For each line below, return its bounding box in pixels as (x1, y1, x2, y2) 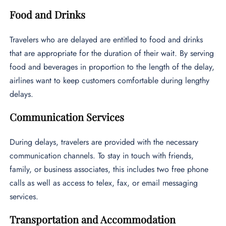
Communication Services (10, 110, 125, 124)
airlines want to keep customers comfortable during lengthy (10, 75, 210, 87)
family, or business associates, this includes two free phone (10, 163, 209, 176)
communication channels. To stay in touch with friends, (10, 150, 194, 162)
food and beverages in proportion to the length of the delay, (10, 61, 215, 73)
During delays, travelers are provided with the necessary (10, 136, 199, 148)
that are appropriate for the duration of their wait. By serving (10, 47, 214, 60)
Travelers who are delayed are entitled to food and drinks (10, 34, 203, 46)
